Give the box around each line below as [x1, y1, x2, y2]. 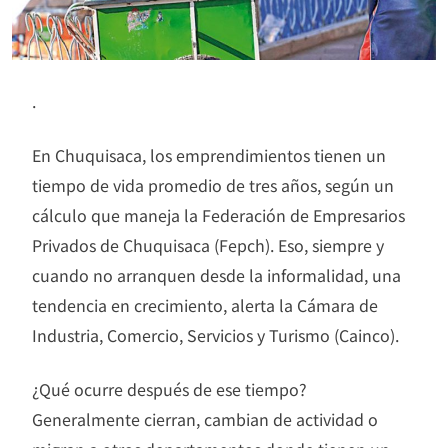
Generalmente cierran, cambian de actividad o [32, 406, 378, 431]
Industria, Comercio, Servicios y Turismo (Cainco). [32, 322, 399, 347]
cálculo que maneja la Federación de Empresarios [32, 202, 405, 227]
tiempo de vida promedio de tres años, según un [32, 172, 394, 197]
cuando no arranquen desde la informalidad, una [32, 262, 401, 287]
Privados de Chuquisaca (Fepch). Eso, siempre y [32, 232, 384, 257]
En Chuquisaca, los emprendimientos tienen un [32, 142, 386, 167]
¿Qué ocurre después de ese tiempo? [32, 376, 307, 401]
